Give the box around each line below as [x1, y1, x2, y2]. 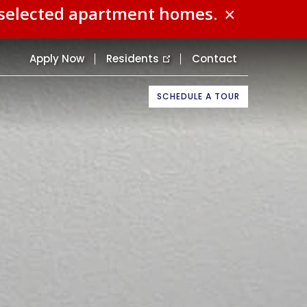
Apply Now [29, 51, 84, 66]
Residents [106, 51, 159, 66]
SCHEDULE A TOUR [157, 90, 240, 102]
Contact [192, 51, 237, 66]
